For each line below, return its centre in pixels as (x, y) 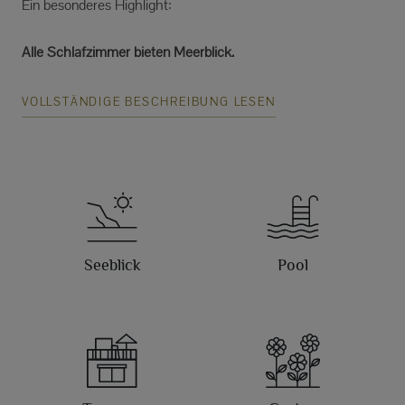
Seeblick (112, 264)
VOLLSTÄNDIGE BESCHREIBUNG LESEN (149, 101)
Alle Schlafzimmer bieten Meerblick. (128, 52)
